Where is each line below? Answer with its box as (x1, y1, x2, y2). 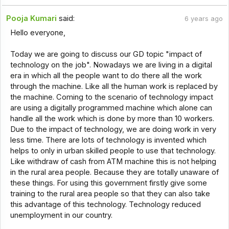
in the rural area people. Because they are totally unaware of (10, 167, 219, 177)
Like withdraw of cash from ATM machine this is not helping (10, 156, 216, 166)
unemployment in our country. (10, 210, 112, 220)
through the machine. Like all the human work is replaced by (10, 81, 218, 91)
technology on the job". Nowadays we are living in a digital (10, 60, 212, 70)
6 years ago (184, 14, 223, 22)
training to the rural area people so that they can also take (10, 189, 210, 198)
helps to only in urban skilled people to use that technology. (10, 146, 216, 155)
